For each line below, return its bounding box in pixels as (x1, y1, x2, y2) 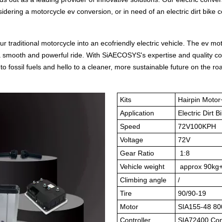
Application (120, 109, 156, 117)
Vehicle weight (120, 163, 165, 170)
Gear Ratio (120, 149, 154, 157)
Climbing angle (120, 176, 168, 184)
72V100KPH (178, 122, 216, 130)
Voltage (120, 136, 143, 144)
